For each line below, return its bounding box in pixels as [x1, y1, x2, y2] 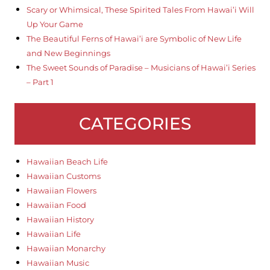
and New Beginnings [26, 48, 110, 58]
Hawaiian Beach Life [26, 157, 108, 167]
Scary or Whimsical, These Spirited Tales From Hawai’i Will [26, 5, 254, 15]
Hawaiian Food [26, 200, 86, 210]
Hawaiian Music [26, 258, 89, 268]
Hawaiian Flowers [26, 186, 96, 196]
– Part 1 [26, 77, 54, 87]
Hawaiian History [26, 215, 94, 225]
